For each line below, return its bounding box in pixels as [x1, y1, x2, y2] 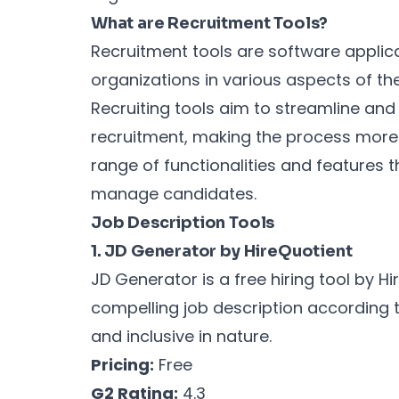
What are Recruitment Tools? [91, 12, 329, 33]
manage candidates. [91, 182, 256, 205]
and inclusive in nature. [91, 324, 272, 347]
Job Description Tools [91, 212, 275, 232]
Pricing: [91, 353, 154, 376]
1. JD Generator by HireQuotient [91, 240, 353, 261]
